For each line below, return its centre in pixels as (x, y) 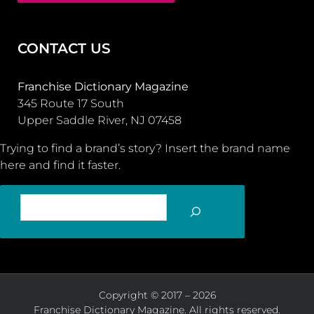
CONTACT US (64, 49)
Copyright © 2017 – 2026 (157, 295)
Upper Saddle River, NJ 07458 (100, 121)
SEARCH (138, 216)
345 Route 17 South (71, 104)
